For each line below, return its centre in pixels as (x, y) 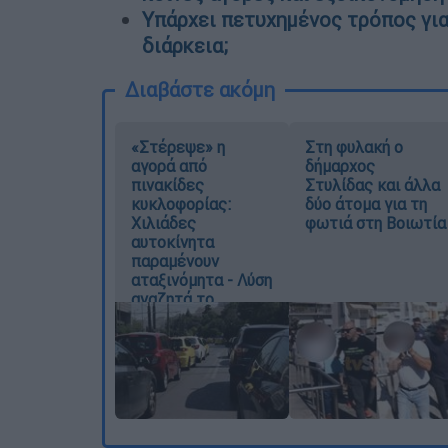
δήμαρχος (339, 166)
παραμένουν (175, 261)
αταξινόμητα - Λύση (201, 280)
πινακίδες (167, 185)
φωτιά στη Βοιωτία (375, 223)
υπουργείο (168, 318)
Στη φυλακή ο (353, 147)
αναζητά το (172, 299)
